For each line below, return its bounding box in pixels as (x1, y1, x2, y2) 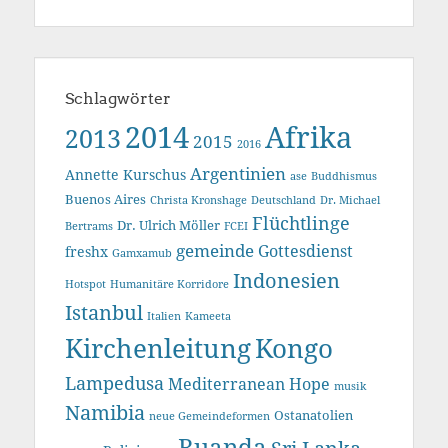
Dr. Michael (320, 193, 380, 207)
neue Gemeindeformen (149, 409, 270, 423)
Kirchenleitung (65, 333, 251, 364)
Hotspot (65, 277, 106, 291)
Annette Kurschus (65, 166, 186, 183)
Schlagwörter (65, 88, 171, 108)
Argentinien (190, 163, 286, 184)
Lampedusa (65, 372, 164, 394)
